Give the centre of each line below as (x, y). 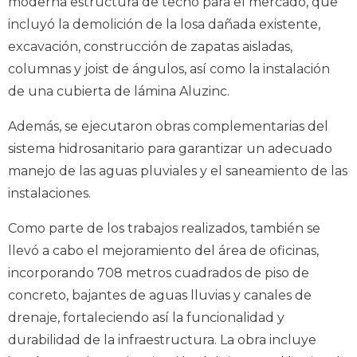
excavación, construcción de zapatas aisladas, (150, 46)
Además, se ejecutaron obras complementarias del (168, 126)
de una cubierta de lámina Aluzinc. (119, 91)
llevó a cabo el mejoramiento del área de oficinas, (163, 250)
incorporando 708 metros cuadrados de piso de (159, 273)
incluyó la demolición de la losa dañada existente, (164, 24)
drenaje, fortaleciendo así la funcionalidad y (146, 317)
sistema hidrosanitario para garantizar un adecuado (170, 148)
